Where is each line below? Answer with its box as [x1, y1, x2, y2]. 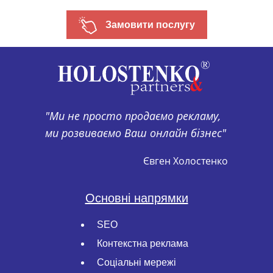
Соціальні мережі [97, 257, 176, 268]
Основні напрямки [85, 191, 188, 205]
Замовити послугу [102, 19, 195, 30]
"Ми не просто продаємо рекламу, [45, 108, 221, 123]
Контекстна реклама [97, 238, 188, 249]
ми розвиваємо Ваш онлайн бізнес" [45, 125, 226, 140]
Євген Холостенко [143, 154, 228, 168]
